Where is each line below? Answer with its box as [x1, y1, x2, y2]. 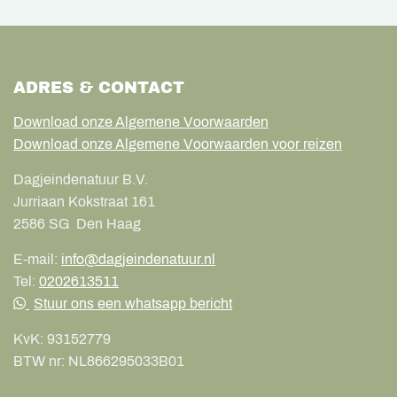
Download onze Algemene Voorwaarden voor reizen [13, 136, 342, 152]
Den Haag [76, 215, 141, 231]
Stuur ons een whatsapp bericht [34, 295, 232, 311]
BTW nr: [13, 353, 68, 369]
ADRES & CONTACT [13, 78, 184, 97]
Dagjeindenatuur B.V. [13, 171, 148, 187]
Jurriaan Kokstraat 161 [13, 193, 155, 209]
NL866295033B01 [68, 353, 184, 369]
